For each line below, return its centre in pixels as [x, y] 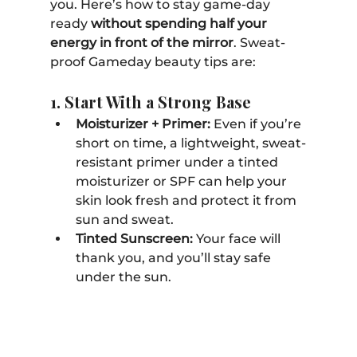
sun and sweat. [126, 219]
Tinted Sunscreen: [134, 238]
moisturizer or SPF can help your [182, 181]
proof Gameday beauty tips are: [153, 61]
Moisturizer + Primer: [143, 124]
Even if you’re [257, 124]
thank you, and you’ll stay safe [175, 257]
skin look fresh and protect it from [187, 200]
